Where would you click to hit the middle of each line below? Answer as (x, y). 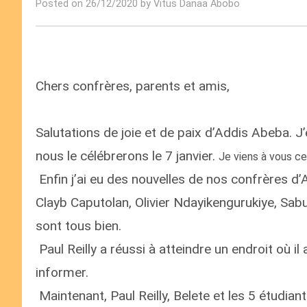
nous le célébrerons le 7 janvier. (127, 156)
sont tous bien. (78, 226)
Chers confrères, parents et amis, (133, 86)
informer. (62, 272)
